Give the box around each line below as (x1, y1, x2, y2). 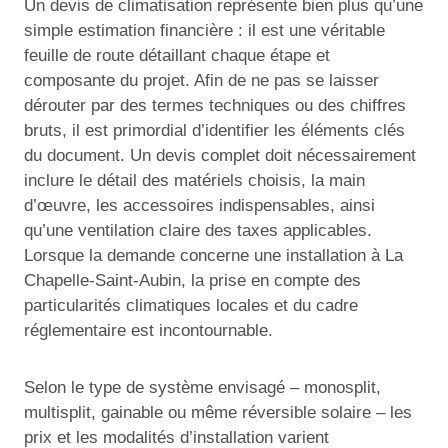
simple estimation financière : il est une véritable (24, 20, 385, 40)
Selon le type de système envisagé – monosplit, (24, 377, 381, 397)
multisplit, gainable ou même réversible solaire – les (24, 402, 412, 422)
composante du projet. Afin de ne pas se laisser (24, 70, 379, 90)
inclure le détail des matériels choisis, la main (24, 170, 365, 190)
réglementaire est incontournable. (24, 320, 273, 340)
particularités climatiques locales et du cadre (24, 295, 358, 315)
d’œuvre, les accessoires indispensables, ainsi (24, 195, 375, 215)
